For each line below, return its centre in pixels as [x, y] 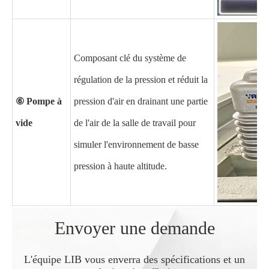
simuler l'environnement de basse [136, 145]
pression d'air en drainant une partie [141, 101]
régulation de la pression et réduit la [141, 80]
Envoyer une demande [134, 228]
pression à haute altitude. [120, 166]
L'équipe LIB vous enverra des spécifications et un [134, 260]
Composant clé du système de [130, 58]
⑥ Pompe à [39, 101]
